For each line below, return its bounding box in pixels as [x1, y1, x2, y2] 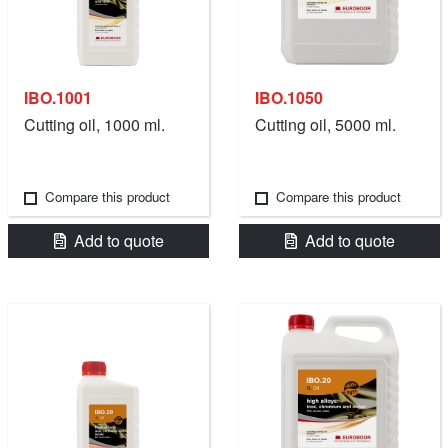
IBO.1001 [24, 85, 92, 109]
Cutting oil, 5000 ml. [255, 112, 396, 136]
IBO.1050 [255, 85, 323, 109]
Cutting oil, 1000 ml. [24, 112, 165, 136]
